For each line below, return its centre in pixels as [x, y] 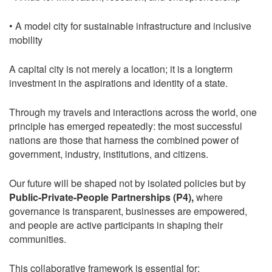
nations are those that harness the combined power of [124, 140]
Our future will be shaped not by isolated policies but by [127, 183]
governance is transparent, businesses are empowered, [128, 211]
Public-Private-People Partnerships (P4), [101, 197]
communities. [38, 239]
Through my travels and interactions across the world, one [133, 112]
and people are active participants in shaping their [116, 225]
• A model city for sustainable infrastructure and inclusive [130, 25]
